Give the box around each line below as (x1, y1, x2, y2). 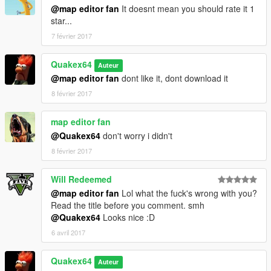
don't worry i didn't (100, 129, 172, 142)
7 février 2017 (51, 31, 92, 41)
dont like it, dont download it (119, 72, 228, 85)
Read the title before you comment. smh (51, 199, 204, 212)
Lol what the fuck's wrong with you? (119, 187, 257, 200)
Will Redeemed (51, 173, 112, 186)
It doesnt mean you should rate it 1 (119, 2, 255, 15)
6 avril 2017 (51, 227, 85, 238)
